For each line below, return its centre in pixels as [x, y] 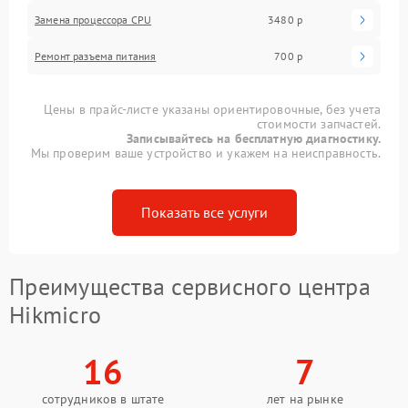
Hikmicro [56, 314]
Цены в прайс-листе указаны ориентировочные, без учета [212, 109]
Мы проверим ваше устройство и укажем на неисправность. [205, 153]
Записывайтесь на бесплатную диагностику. [254, 138]
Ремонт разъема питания [96, 56]
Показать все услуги [204, 212]
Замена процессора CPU [93, 19]
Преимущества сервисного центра [190, 286]
